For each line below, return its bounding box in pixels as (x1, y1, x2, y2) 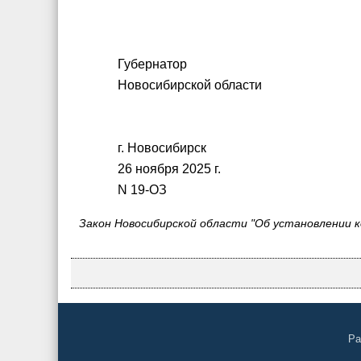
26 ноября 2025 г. (118, 162, 222, 176)
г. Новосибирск (118, 141, 207, 155)
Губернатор (118, 57, 188, 71)
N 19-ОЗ (118, 183, 168, 197)
